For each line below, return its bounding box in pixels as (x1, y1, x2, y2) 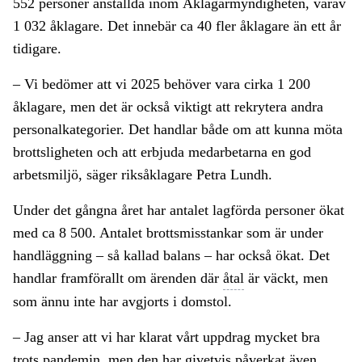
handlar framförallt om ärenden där (13, 270, 223, 287)
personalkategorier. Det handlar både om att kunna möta (13, 121, 343, 138)
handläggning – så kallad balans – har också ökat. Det (13, 247, 330, 264)
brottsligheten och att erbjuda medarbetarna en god (13, 144, 311, 161)
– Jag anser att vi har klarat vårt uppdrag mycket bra (13, 329, 320, 346)
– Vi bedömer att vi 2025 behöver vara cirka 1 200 (13, 76, 310, 93)
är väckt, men (244, 270, 328, 287)
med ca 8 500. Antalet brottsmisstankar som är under (13, 225, 323, 242)
